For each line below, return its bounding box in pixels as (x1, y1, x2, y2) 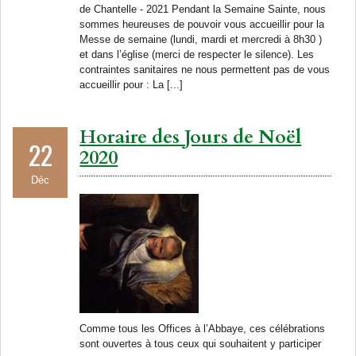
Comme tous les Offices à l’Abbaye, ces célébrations (79, 322, 326, 335)
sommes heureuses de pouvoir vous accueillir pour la (79, 17, 325, 30)
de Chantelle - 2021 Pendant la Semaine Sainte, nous (79, 2, 327, 15)
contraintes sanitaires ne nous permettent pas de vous (79, 63, 331, 75)
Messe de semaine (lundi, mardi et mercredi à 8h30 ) (79, 33, 323, 45)
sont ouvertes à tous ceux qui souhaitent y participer (79, 337, 322, 350)
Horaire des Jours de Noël (79, 123, 302, 150)
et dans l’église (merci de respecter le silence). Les (79, 48, 315, 60)
